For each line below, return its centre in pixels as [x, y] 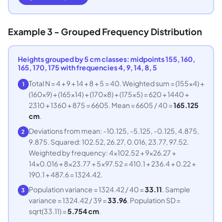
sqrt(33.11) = [48, 211]
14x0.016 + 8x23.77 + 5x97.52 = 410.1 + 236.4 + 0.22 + [112, 163]
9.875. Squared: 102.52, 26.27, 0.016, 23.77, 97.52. [109, 141]
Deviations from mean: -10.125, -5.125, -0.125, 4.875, [114, 131]
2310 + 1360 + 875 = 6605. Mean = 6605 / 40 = [101, 105]
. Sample [176, 189]
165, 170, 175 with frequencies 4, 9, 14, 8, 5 [87, 67]
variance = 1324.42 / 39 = [68, 200]
